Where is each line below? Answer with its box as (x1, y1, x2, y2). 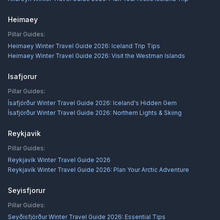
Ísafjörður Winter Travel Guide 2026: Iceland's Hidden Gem (8, 99, 177, 107)
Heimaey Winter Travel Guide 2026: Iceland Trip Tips (8, 42, 160, 50)
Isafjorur (8, 72, 37, 81)
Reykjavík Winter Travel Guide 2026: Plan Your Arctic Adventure (8, 166, 189, 173)
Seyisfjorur (8, 186, 45, 194)
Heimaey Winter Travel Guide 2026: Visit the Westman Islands (8, 52, 185, 59)
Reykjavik (8, 129, 41, 137)
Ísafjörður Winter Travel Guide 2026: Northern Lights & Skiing (8, 109, 182, 116)
